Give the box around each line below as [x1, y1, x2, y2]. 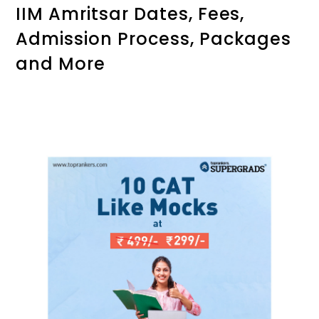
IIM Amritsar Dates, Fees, [16, 2, 245, 26]
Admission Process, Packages [16, 27, 292, 51]
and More [16, 52, 106, 76]
